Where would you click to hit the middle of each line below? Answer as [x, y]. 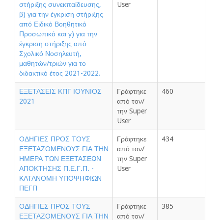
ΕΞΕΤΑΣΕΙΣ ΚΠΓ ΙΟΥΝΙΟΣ [60, 91]
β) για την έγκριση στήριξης [61, 14]
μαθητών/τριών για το [53, 63]
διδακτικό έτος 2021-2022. [60, 73]
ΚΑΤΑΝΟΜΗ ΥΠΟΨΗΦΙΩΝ [60, 178]
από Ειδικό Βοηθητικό [53, 24]
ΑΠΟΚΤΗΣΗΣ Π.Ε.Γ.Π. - [56, 168]
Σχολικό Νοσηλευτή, [50, 54]
